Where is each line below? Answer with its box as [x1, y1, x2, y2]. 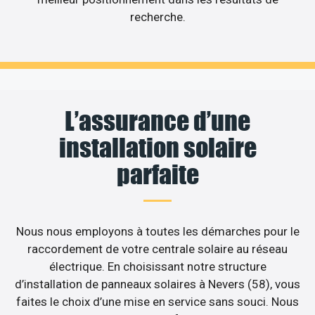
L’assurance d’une [65, 105, 250, 136]
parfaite [116, 158, 199, 190]
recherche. [129, 10, 186, 25]
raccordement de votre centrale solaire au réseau [27, 241, 288, 256]
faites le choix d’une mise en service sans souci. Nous [16, 294, 299, 309]
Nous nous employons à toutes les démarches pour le [15, 224, 300, 238]
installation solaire [58, 131, 257, 163]
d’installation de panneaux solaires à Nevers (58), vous [15, 276, 300, 291]
